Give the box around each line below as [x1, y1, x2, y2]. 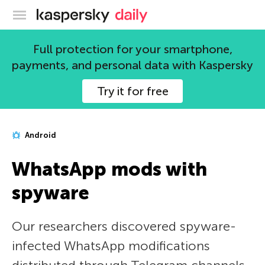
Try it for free [96, 84, 169, 98]
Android [23, 131, 56, 140]
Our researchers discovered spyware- [12, 218, 236, 234]
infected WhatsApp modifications [12, 238, 210, 254]
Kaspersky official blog [109, 7, 205, 19]
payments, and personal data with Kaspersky [12, 58, 253, 72]
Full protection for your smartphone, [33, 42, 232, 56]
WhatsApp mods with [12, 158, 207, 180]
